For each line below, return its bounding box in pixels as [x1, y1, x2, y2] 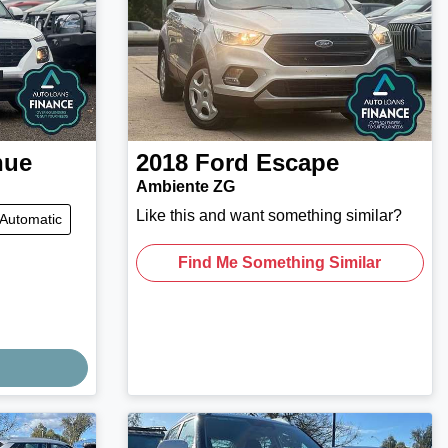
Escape [255, 148, 339, 176]
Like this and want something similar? [135, 206, 402, 224]
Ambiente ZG [135, 177, 235, 195]
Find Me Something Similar [178, 253, 382, 271]
